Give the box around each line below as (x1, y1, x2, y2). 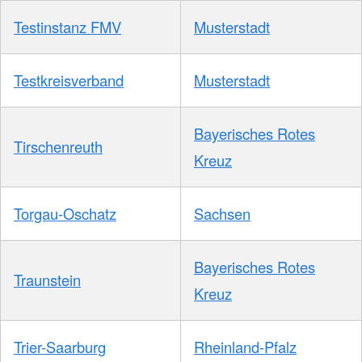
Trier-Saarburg (14, 336, 106, 358)
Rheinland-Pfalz (194, 336, 297, 358)
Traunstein (14, 269, 81, 291)
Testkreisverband (14, 69, 124, 91)
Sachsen (194, 203, 250, 225)
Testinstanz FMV (14, 16, 121, 38)
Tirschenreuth (14, 136, 103, 158)
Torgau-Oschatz (14, 203, 116, 225)
